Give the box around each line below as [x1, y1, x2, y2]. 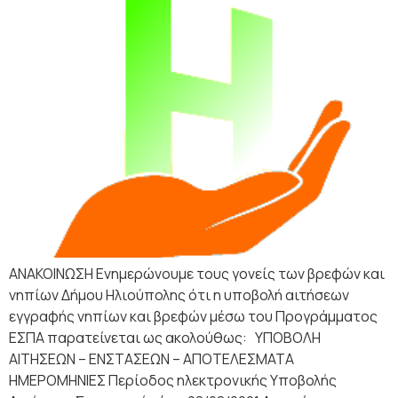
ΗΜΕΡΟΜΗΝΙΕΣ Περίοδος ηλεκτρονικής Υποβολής [9, 370, 337, 390]
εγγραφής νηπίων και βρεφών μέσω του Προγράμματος [9, 306, 378, 326]
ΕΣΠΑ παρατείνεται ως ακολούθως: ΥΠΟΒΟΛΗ [9, 328, 321, 347]
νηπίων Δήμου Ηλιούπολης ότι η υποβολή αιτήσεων [9, 285, 349, 305]
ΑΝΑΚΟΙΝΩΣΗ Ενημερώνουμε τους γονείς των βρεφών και [9, 264, 385, 283]
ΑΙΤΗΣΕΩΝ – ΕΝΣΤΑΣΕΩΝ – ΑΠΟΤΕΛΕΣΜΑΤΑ [9, 349, 294, 369]
